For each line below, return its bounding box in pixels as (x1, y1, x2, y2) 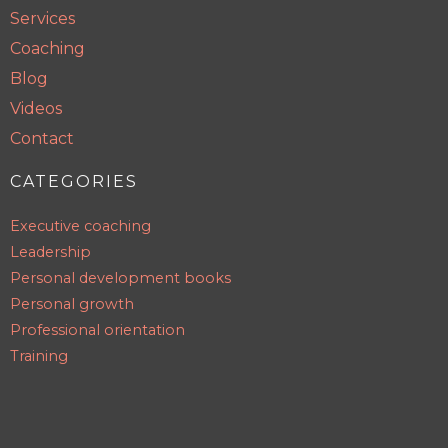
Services (10, 9, 75, 28)
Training (10, 347, 68, 365)
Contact (10, 129, 74, 148)
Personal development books (10, 269, 231, 287)
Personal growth (10, 295, 134, 313)
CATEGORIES (10, 172, 138, 191)
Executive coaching (10, 217, 151, 235)
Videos (10, 99, 62, 118)
